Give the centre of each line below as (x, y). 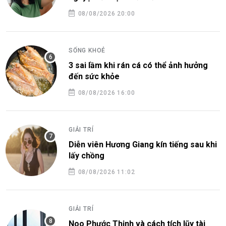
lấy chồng (87, 156)
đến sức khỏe (94, 77)
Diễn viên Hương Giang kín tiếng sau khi (143, 145)
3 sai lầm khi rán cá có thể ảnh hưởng (138, 66)
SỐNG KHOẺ (87, 51)
